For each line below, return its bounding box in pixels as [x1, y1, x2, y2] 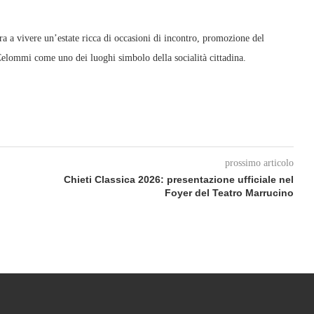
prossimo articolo [224, 158, 294, 168]
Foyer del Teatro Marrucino [164, 187, 294, 198]
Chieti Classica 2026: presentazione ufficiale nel [63, 174, 294, 185]
